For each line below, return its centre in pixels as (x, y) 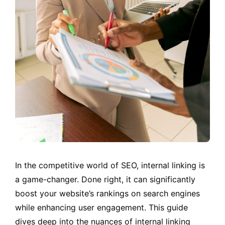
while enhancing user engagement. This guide (101, 207)
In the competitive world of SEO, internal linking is (110, 165)
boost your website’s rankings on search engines (107, 193)
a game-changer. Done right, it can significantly (105, 179)
